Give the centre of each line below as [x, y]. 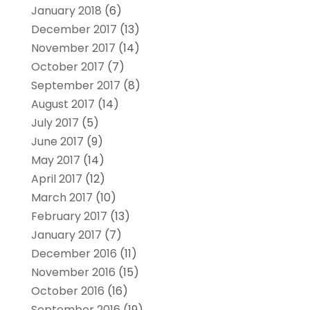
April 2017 [56, 179]
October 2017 [67, 66]
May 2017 [55, 160]
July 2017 [55, 122]
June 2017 [57, 141]
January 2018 [66, 10]
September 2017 [75, 85]
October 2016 [67, 291]
